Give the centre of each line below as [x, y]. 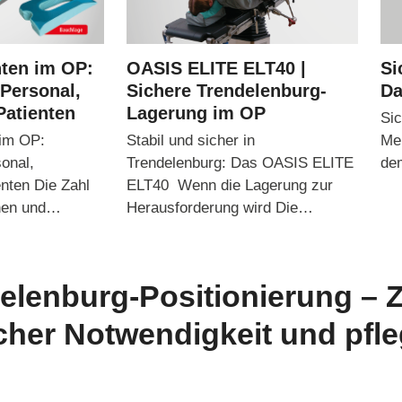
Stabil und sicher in [190, 141]
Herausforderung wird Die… [219, 208]
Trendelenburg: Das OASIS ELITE [240, 163]
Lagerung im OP [196, 114]
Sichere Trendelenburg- [226, 91]
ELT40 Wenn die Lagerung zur [229, 186]
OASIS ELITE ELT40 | [216, 69]
